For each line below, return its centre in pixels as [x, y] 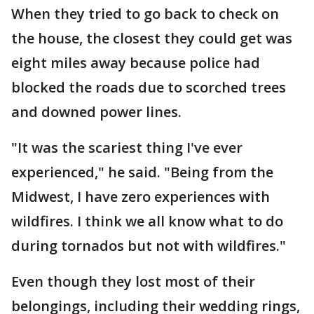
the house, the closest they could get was [152, 38]
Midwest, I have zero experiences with [141, 197]
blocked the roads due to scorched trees [149, 87]
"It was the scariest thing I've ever [127, 148]
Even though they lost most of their [133, 281]
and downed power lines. [96, 112]
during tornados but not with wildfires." [149, 246]
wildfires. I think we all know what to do [147, 221]
